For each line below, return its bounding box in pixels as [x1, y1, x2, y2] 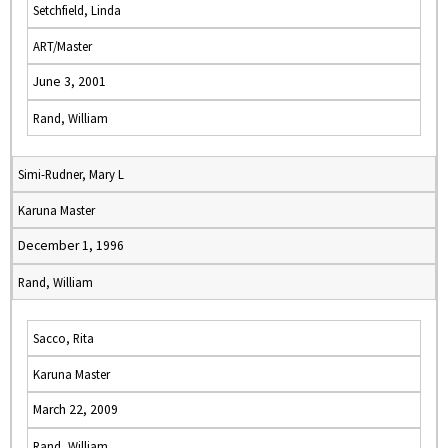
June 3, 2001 [33, 73, 106, 90]
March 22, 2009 [33, 401, 118, 418]
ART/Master [33, 38, 92, 54]
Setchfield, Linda [33, 2, 121, 18]
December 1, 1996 [18, 237, 124, 254]
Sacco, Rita [33, 330, 94, 346]
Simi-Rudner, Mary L [18, 166, 124, 182]
